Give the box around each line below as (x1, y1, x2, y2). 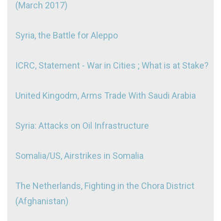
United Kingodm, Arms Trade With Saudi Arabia (15, 90, 196, 101)
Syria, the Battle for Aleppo (15, 30, 118, 40)
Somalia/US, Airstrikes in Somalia (15, 150, 144, 161)
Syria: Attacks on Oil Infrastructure (15, 120, 149, 131)
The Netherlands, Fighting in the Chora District (15, 180, 194, 191)
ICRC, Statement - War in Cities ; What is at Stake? (15, 60, 209, 71)
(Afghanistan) (15, 195, 69, 206)
